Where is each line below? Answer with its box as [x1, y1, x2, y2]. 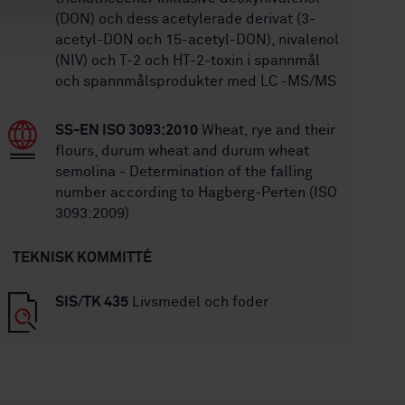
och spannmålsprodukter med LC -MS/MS [55, 74, 337, 89]
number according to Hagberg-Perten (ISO [55, 185, 338, 200]
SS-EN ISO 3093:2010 [55, 123, 199, 137]
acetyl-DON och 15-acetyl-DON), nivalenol [55, 33, 340, 47]
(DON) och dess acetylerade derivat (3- [55, 12, 316, 26]
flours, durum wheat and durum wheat [55, 144, 310, 158]
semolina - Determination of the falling [55, 165, 314, 179]
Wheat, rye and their [198, 123, 336, 137]
